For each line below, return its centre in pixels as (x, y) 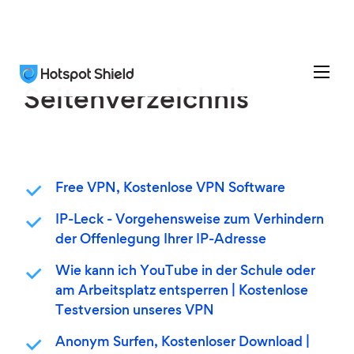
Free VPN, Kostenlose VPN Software (170, 189)
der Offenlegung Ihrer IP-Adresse (161, 240)
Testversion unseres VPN (135, 311)
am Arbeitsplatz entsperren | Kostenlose (182, 292)
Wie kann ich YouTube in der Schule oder (185, 272)
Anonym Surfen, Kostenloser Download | (183, 343)
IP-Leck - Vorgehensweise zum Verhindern (190, 220)
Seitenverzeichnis (136, 102)
